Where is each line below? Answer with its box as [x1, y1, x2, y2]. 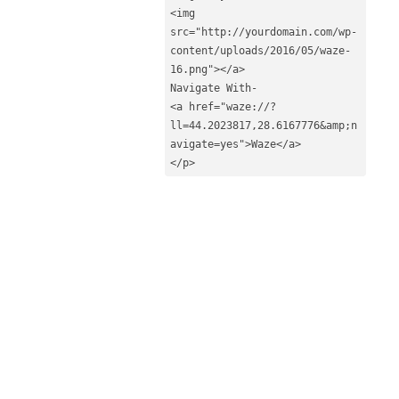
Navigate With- [170, 82, 258, 95]
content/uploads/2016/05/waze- [170, 45, 352, 58]
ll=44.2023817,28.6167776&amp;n [170, 119, 358, 133]
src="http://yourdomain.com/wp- [170, 26, 358, 39]
